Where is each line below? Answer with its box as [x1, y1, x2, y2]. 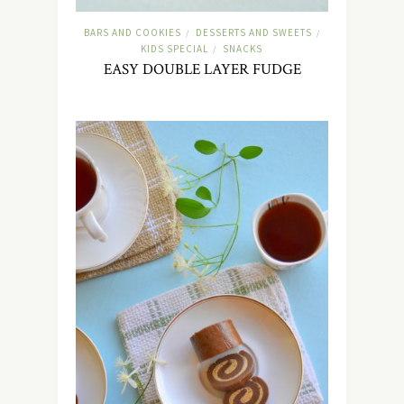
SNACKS [223, 41, 262, 55]
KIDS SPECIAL [141, 41, 208, 55]
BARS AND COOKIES [84, 25, 181, 39]
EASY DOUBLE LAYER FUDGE [103, 59, 301, 79]
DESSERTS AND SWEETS [196, 25, 312, 39]
